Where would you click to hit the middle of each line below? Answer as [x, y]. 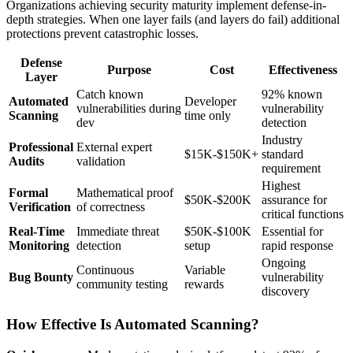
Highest [281, 186]
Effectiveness [303, 70]
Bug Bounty [41, 277]
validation [101, 162]
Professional [41, 147]
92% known [292, 95]
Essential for [292, 232]
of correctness [111, 207]
